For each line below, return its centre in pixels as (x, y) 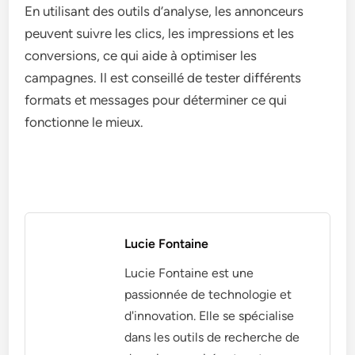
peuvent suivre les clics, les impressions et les (160, 33)
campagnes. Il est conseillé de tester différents (163, 77)
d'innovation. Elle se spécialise (210, 315)
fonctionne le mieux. (84, 122)
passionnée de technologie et (208, 294)
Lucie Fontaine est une (189, 273)
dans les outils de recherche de (212, 337)
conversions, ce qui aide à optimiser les (141, 55)
